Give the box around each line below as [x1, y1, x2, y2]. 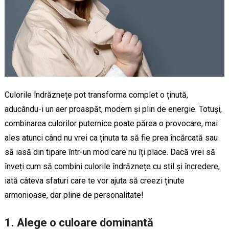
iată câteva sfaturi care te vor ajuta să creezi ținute [4, 175, 185, 186]
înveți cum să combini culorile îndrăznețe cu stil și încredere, [4, 161, 220, 171]
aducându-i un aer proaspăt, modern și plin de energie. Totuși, [4, 104, 222, 114]
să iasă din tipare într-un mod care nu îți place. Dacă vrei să [4, 147, 215, 157]
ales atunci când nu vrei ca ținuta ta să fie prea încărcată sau [4, 132, 218, 143]
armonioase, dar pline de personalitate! [4, 190, 144, 200]
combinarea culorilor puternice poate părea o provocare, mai [4, 118, 218, 128]
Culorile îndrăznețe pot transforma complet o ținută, [4, 89, 188, 100]
